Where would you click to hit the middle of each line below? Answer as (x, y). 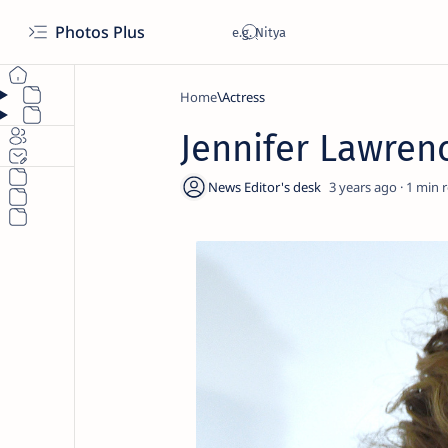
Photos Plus (102, 32)
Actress (243, 97)
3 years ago (362, 187)
